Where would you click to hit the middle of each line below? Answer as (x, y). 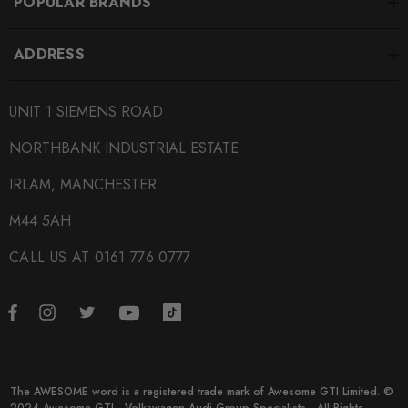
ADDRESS (49, 55)
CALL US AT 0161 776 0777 (100, 258)
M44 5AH (40, 221)
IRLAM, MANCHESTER (83, 185)
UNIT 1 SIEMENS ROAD (86, 112)
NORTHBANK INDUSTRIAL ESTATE (124, 148)
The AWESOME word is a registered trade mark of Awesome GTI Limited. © (201, 392)
